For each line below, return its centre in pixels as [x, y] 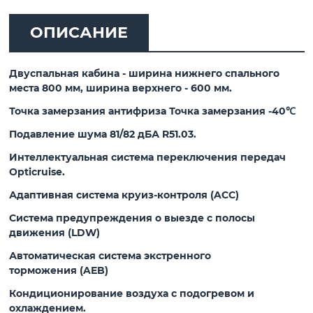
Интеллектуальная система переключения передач [147, 157]
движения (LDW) [54, 232]
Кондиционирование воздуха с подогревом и [131, 293]
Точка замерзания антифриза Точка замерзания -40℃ [152, 111]
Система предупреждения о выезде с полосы [132, 218]
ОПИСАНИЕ [79, 32]
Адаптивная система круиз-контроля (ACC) [124, 195]
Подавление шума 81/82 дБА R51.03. [104, 134]
